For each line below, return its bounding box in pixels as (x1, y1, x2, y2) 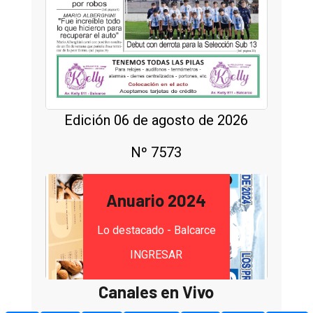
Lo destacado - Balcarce (96, 223, 216, 237)
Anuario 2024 (106, 189, 207, 210)
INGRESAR (130, 247, 183, 261)
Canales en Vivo (99, 281, 214, 302)
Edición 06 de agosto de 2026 (64, 111, 249, 129)
